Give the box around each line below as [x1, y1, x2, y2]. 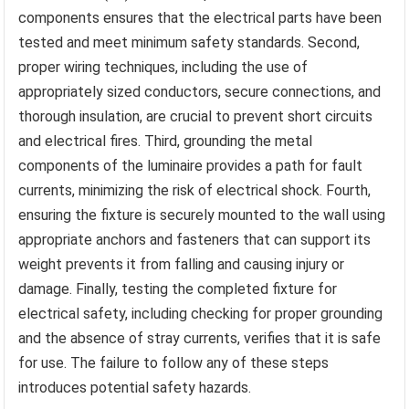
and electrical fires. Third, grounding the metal [18, 132, 313, 151]
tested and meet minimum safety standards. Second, [18, 34, 361, 52]
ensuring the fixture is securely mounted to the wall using [18, 206, 386, 225]
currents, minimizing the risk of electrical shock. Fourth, [18, 182, 372, 200]
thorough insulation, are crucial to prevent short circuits [18, 108, 373, 126]
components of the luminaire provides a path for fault [18, 157, 363, 175]
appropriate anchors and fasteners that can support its [18, 231, 372, 249]
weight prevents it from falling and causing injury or [18, 256, 345, 274]
